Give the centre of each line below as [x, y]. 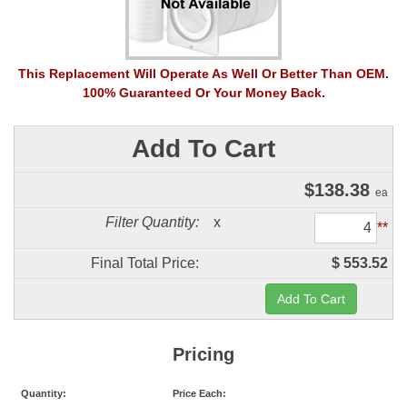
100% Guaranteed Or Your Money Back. [203, 93]
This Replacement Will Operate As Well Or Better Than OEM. [203, 74]
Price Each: [199, 393]
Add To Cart [203, 149]
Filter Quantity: [152, 222]
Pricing [203, 354]
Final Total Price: [145, 263]
